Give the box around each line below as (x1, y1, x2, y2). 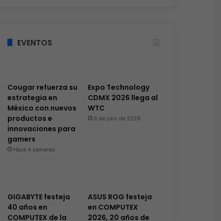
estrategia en (7, 92, 57, 103)
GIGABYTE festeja (7, 191, 70, 202)
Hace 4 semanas (13, 146, 55, 153)
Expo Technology (87, 82, 149, 92)
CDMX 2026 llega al (87, 92, 158, 103)
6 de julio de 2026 (93, 114, 141, 122)
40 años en (7, 202, 47, 212)
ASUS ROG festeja (87, 191, 152, 202)
